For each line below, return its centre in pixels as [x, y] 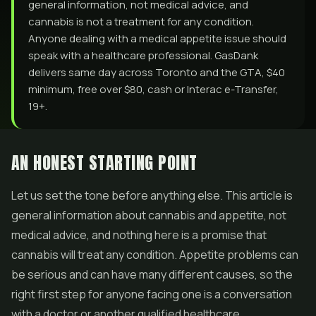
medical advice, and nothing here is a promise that [139, 235]
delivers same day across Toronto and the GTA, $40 [157, 72]
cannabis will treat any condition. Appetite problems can [155, 255]
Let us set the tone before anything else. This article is [152, 195]
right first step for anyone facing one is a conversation [152, 294]
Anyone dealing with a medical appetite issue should [157, 38]
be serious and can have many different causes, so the [152, 274]
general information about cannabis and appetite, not [149, 215]
